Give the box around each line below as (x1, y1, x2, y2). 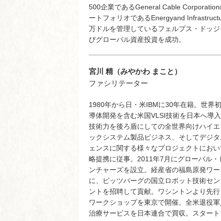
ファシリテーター (89, 79, 148, 88)
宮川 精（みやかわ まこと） (89, 67, 182, 76)
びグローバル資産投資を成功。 (89, 36, 185, 44)
